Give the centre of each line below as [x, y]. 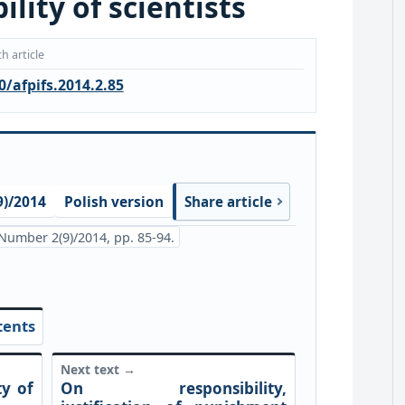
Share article [228, 202]
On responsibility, [174, 388]
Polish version [114, 201]
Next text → [98, 370]
